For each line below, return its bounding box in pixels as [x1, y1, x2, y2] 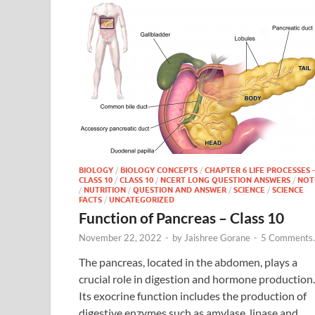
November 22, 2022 [79, 231, 162, 243]
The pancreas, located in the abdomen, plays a [79, 255, 297, 269]
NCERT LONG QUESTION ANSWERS [160, 174, 290, 185]
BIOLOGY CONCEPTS [120, 165, 198, 175]
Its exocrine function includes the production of [79, 288, 307, 302]
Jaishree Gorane [184, 231, 250, 243]
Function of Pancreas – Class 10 [79, 208, 284, 226]
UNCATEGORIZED [109, 194, 174, 205]
